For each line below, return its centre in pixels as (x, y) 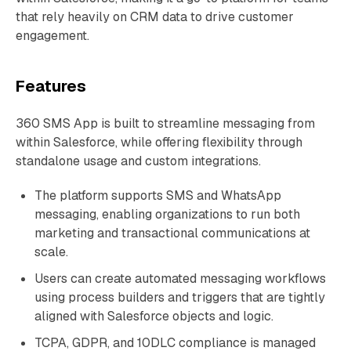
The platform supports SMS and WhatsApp (158, 195)
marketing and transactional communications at (172, 233)
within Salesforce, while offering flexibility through (159, 142)
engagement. (52, 36)
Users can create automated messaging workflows (180, 279)
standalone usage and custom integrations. (138, 161)
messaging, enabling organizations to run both (167, 214)
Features (51, 86)
